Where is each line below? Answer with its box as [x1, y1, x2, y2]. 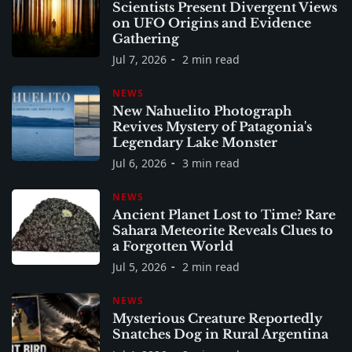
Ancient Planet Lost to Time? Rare [112, 206, 335, 222]
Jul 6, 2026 [112, 155, 167, 170]
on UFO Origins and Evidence [112, 14, 311, 31]
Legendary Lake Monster [112, 134, 277, 150]
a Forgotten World [112, 237, 233, 254]
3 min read [182, 155, 240, 170]
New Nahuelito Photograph [112, 102, 291, 119]
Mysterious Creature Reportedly [112, 310, 322, 326]
